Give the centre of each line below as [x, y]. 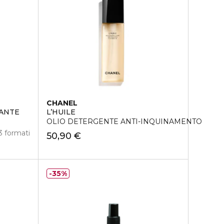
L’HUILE [61, 112]
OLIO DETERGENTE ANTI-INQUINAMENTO [124, 121]
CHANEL [62, 103]
